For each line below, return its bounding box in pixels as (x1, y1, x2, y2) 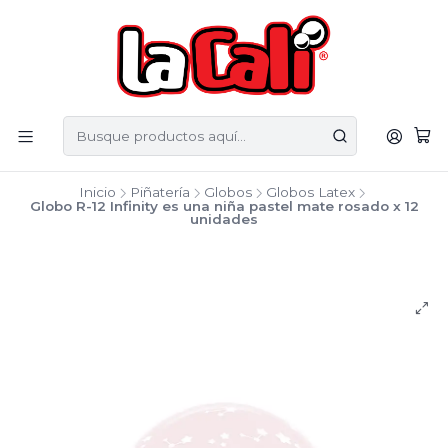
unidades (190, 211, 258, 227)
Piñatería (130, 184, 190, 200)
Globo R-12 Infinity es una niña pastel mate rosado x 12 (29, 198, 419, 214)
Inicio (79, 184, 116, 200)
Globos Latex (266, 184, 355, 200)
